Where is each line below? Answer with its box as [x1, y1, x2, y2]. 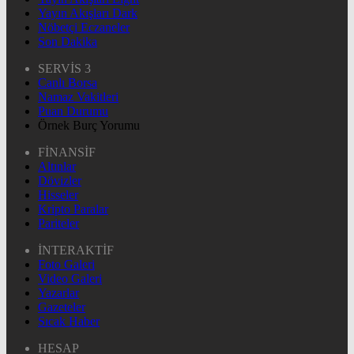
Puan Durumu [38, 104, 108, 118]
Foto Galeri [38, 257, 95, 271]
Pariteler [38, 216, 79, 230]
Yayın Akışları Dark [38, 6, 137, 20]
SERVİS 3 [38, 61, 91, 75]
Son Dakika [38, 34, 97, 48]
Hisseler [38, 187, 78, 201]
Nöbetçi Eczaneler [38, 20, 130, 34]
